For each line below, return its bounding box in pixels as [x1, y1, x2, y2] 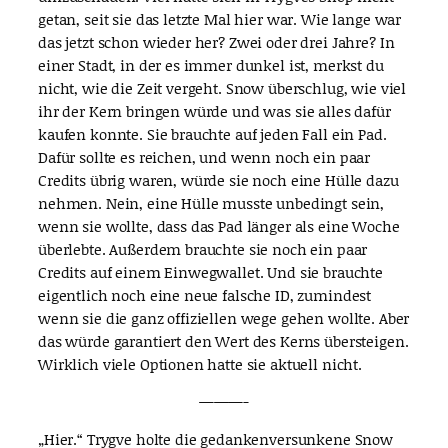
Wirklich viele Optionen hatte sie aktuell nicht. [38, 352, 362, 375]
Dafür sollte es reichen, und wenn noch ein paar [38, 145, 371, 168]
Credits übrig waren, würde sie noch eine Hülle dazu [38, 168, 399, 191]
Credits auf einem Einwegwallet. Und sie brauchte [38, 260, 383, 283]
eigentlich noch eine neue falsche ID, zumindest [38, 283, 372, 306]
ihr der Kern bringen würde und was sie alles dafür [38, 99, 391, 122]
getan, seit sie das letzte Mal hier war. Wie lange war [38, 7, 402, 30]
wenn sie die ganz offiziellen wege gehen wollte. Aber [38, 306, 410, 329]
